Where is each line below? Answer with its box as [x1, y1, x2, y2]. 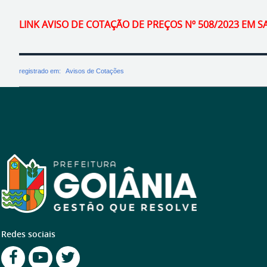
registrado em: [19, 67, 63, 75]
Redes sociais [1, 228, 55, 240]
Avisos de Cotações [66, 67, 124, 75]
